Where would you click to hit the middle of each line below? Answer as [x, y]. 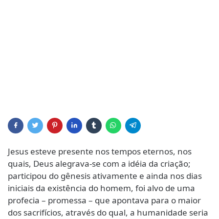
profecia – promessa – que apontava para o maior [104, 200]
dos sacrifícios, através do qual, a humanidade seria [108, 212]
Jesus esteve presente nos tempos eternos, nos [100, 151]
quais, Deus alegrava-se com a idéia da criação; [99, 164]
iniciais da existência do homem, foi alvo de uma [101, 188]
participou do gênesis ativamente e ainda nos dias [105, 176]
